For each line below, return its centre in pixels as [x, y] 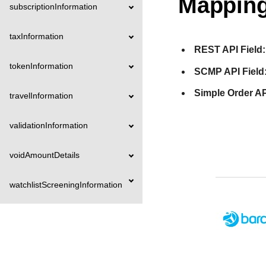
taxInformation [37, 36]
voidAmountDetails [45, 155]
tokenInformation [41, 66]
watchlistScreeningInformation [66, 185]
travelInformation [41, 96]
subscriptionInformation [53, 7]
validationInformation [49, 125]
